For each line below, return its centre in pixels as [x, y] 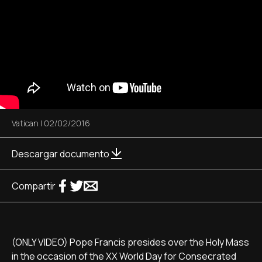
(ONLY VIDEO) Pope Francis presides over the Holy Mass [130, 242]
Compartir [34, 186]
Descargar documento [61, 154]
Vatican [25, 123]
